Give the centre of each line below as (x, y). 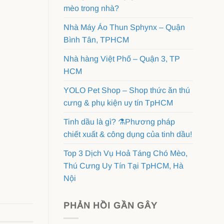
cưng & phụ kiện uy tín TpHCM (118, 103)
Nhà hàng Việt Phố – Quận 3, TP (122, 59)
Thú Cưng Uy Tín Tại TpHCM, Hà (123, 166)
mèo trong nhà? (91, 8)
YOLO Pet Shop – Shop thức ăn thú (127, 90)
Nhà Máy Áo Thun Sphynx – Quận (124, 27)
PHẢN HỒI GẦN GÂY (111, 206)
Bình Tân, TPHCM (96, 40)
